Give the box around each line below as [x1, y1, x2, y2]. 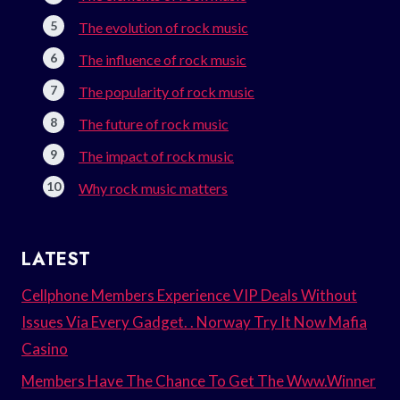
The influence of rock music [79, 50, 246, 68]
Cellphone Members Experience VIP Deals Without [21, 285, 357, 304]
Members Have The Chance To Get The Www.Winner [21, 371, 376, 391]
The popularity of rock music [79, 82, 254, 100]
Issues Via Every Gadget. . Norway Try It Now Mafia [21, 312, 367, 331]
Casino [21, 338, 68, 358]
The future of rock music [79, 114, 229, 132]
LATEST [21, 246, 90, 272]
